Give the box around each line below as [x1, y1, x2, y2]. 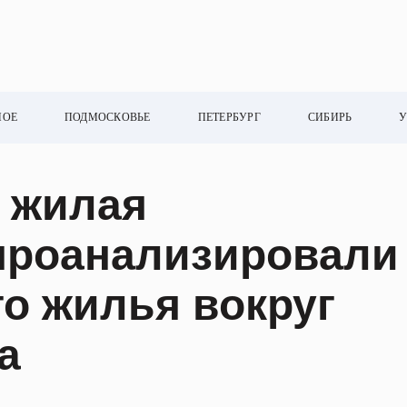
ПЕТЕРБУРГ [197, 111, 261, 124]
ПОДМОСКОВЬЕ [65, 111, 151, 124]
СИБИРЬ [307, 111, 352, 124]
